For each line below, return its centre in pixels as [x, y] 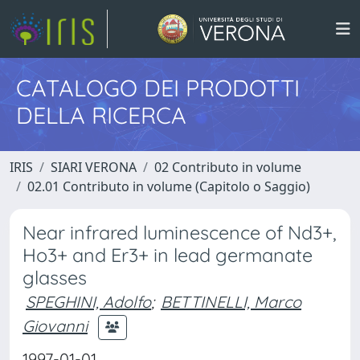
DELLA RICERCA [101, 115]
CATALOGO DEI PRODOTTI [158, 88]
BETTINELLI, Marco [231, 302]
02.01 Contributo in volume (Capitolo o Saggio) [169, 186]
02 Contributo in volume [228, 167]
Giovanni [55, 325]
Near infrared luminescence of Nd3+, [180, 233]
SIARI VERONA [94, 167]
